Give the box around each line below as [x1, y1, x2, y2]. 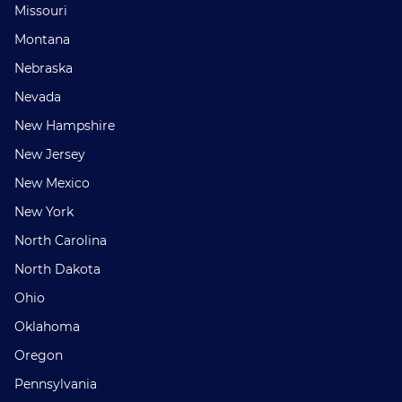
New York [14, 204, 74, 220]
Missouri [14, 3, 67, 19]
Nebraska [14, 60, 73, 76]
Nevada [14, 89, 61, 105]
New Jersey [14, 146, 85, 162]
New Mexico [14, 175, 90, 191]
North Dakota [14, 261, 100, 277]
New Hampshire [14, 118, 115, 134]
